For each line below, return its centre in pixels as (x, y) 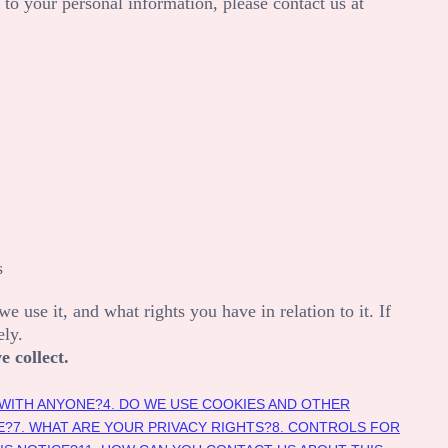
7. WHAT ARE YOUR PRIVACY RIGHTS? (142, 426)
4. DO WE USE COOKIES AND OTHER (226, 403)
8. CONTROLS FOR (336, 426)
